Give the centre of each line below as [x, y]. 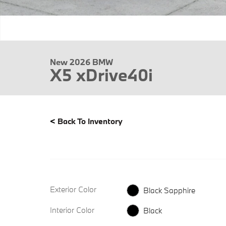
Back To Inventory [90, 121]
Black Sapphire [169, 190]
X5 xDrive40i [101, 75]
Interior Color [72, 210]
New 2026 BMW [81, 62]
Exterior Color [73, 189]
